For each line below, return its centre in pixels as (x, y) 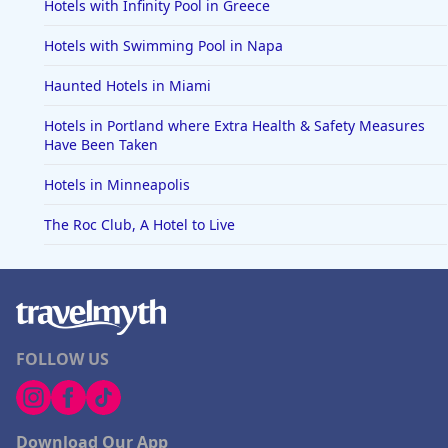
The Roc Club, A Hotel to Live (139, 225)
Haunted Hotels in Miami (127, 86)
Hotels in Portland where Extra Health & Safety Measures (234, 126)
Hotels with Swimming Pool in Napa (163, 46)
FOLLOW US (62, 359)
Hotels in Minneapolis (117, 185)
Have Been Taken (101, 145)
